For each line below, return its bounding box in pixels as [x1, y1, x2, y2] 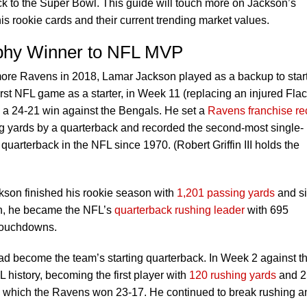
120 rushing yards [189, 269, 276, 281]
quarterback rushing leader [114, 204, 245, 216]
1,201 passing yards [177, 187, 275, 199]
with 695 [245, 204, 288, 216]
